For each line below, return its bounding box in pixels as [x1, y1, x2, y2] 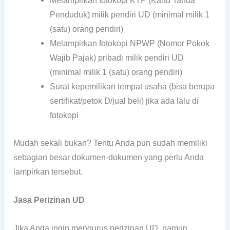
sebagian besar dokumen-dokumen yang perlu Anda [13, 152, 204, 162]
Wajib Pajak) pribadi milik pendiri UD [50, 53, 184, 62]
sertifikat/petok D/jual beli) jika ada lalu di [50, 97, 199, 105]
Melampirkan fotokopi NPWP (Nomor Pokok [50, 39, 210, 48]
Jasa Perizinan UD [13, 195, 85, 204]
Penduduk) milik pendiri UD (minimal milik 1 [50, 10, 210, 19]
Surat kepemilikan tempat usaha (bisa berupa [50, 82, 215, 91]
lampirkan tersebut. [13, 167, 83, 176]
